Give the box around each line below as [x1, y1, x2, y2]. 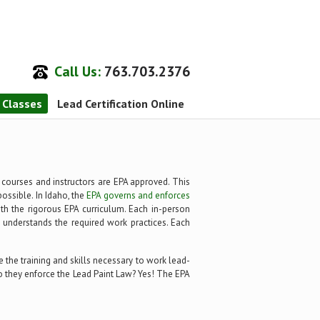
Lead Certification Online [57, 96, 184, 111]
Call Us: [54, 62, 101, 81]
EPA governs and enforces [86, 189, 191, 201]
